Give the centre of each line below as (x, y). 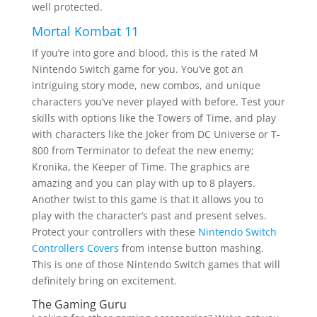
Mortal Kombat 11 (85, 31)
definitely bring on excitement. (104, 281)
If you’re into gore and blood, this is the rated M (145, 53)
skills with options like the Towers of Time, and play (154, 118)
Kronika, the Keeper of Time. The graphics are (140, 167)
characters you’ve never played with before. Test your (158, 102)
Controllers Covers (75, 248)
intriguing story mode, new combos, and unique (146, 86)
